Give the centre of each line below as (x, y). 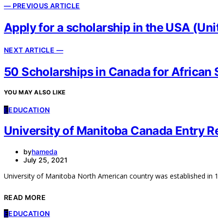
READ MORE (25, 197)
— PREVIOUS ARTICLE (42, 6)
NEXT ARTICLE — (34, 50)
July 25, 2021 (45, 160)
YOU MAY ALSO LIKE (35, 92)
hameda (45, 151)
